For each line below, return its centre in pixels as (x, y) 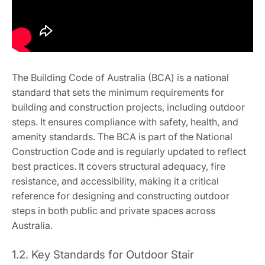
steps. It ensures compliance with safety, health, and (125, 122)
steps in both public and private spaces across (114, 211)
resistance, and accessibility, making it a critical (115, 181)
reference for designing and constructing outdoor (121, 196)
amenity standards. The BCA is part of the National (122, 137)
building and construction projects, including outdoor (128, 107)
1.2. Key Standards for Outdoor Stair (103, 255)
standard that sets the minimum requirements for (118, 92)
